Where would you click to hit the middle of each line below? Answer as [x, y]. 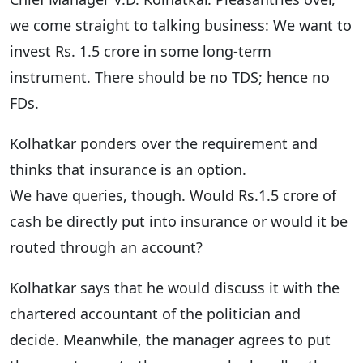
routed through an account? [106, 247]
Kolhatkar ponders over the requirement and [164, 143]
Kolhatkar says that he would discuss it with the [175, 287]
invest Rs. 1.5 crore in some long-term [141, 51]
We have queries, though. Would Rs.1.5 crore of [173, 195]
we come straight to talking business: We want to [181, 25]
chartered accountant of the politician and [155, 313]
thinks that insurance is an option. [128, 169]
